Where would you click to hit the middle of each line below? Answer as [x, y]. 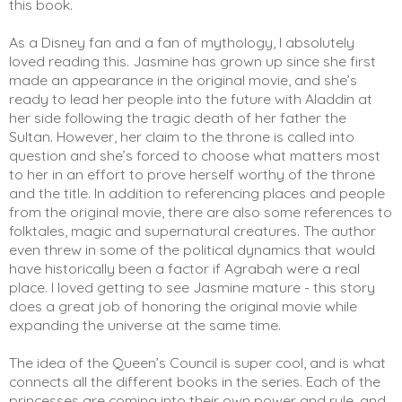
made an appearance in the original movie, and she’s [183, 79]
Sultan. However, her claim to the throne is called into [182, 136]
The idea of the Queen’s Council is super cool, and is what [197, 362]
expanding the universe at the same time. [147, 324]
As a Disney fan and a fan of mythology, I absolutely [182, 42]
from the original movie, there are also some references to [201, 211]
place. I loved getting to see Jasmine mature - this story [192, 287]
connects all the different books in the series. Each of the [195, 381]
